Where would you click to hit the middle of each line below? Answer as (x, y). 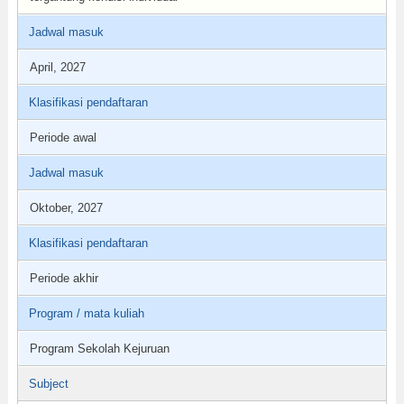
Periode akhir (64, 278)
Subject (48, 384)
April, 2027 (57, 67)
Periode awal (63, 138)
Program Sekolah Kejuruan (99, 349)
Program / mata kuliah (86, 313)
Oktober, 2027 (66, 208)
